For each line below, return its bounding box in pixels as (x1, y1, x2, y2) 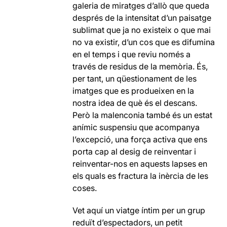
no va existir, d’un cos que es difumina (72, 36, 215, 47)
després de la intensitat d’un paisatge (72, 12, 212, 23)
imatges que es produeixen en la (72, 85, 195, 96)
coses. (72, 182, 97, 193)
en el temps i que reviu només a (72, 49, 191, 59)
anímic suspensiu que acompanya (72, 122, 200, 132)
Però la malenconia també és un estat (72, 109, 213, 120)
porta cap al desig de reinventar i (72, 146, 197, 157)
